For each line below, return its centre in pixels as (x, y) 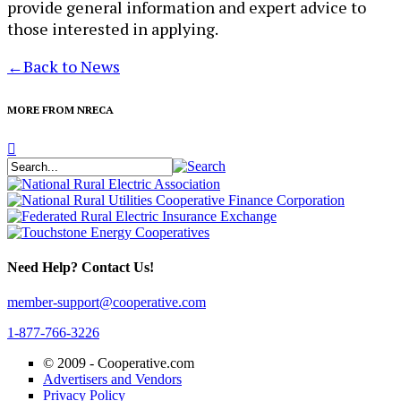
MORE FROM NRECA (60, 109)
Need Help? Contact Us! (81, 267)
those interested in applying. (113, 28)
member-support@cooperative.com (107, 303)
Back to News (72, 66)
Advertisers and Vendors (112, 380)
